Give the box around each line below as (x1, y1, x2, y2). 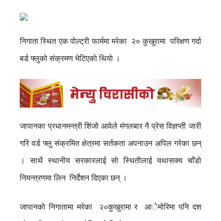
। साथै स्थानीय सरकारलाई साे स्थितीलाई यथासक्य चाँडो (20, 156, 201, 165)
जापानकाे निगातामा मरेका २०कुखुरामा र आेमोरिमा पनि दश (20, 202, 201, 211)
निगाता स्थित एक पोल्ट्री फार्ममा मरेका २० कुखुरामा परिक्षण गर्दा (20, 37, 201, 45)
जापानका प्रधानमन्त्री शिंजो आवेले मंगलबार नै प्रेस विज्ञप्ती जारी (20, 121, 201, 130)
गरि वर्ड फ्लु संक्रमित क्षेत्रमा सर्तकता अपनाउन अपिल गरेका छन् (20, 139, 201, 147)
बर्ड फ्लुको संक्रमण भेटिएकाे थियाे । (20, 54, 120, 63)
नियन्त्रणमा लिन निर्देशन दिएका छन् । (20, 173, 127, 182)
